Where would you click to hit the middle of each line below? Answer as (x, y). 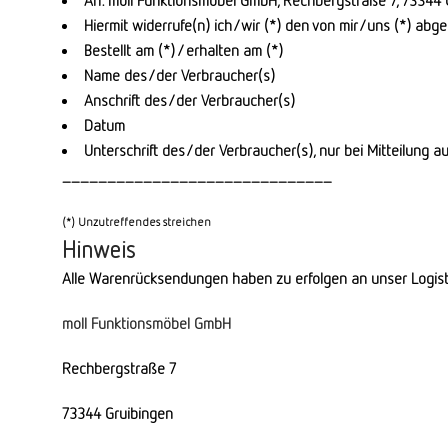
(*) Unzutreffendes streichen (136, 221)
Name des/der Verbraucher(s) (179, 75)
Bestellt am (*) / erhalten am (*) (183, 50)
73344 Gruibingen (117, 413)
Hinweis (98, 249)
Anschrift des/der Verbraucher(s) (189, 100)
